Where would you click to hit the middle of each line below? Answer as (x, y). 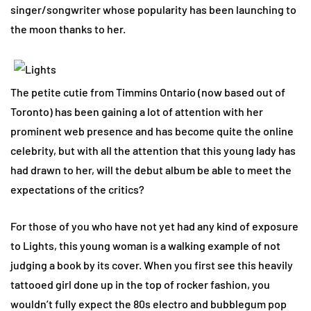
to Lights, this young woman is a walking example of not (145, 245)
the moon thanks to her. (68, 28)
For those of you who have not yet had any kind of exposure (154, 226)
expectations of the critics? (77, 189)
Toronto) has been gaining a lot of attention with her (137, 111)
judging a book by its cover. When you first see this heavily (152, 264)
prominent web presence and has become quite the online (152, 131)
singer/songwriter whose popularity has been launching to (153, 9)
